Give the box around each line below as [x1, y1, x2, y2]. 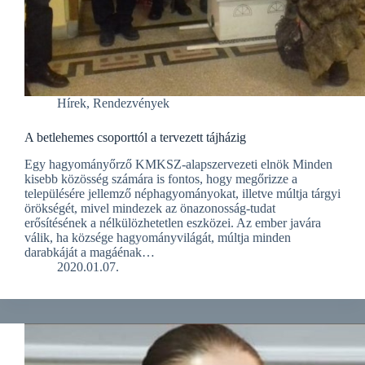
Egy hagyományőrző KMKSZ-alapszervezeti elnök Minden [24, 156, 332, 171]
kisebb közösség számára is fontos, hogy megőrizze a [24, 171, 297, 186]
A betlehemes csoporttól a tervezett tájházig [24, 130, 246, 144]
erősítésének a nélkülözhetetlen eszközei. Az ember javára [24, 215, 321, 230]
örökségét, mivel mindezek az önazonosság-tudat [24, 200, 275, 215]
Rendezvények [93, 95, 169, 110]
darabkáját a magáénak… [24, 244, 155, 259]
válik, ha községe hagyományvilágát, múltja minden [24, 230, 291, 244]
